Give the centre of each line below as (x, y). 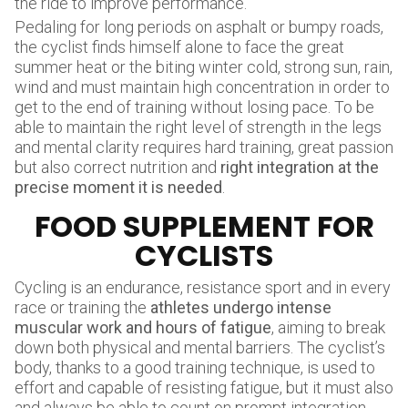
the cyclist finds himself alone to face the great (179, 47)
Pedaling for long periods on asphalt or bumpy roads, (199, 27)
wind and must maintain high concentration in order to (202, 87)
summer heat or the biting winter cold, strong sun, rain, (204, 67)
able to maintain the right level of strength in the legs (198, 127)
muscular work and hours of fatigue (143, 327)
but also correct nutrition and (117, 167)
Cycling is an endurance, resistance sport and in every (203, 287)
